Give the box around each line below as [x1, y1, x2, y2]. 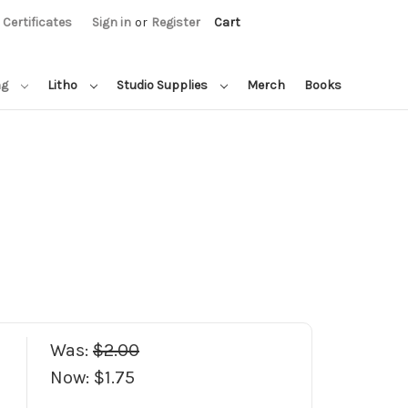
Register [151, 15, 201, 30]
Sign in [92, 15, 132, 30]
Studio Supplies [116, 76, 210, 93]
